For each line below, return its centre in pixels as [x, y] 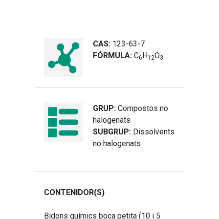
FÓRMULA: [113, 55]
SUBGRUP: [113, 131]
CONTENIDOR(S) [74, 192]
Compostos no [143, 108]
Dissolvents [154, 131]
